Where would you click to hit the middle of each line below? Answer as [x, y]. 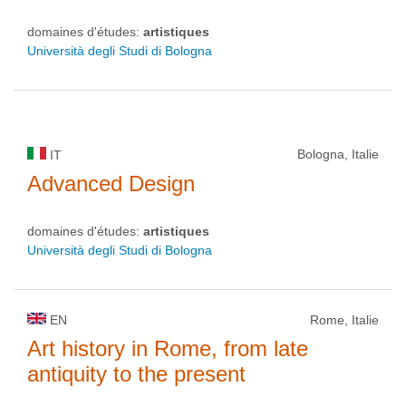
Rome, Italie [344, 320]
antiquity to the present [136, 374]
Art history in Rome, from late [168, 348]
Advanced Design [111, 184]
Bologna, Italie [338, 154]
